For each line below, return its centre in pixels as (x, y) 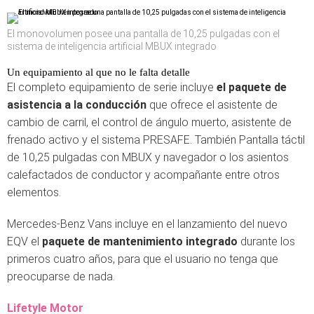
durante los (266, 241)
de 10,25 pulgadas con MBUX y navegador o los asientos (148, 157)
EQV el (25, 241)
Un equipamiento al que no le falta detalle (98, 72)
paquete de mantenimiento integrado (140, 241)
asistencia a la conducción (78, 105)
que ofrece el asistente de (213, 105)
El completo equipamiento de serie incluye (112, 87)
